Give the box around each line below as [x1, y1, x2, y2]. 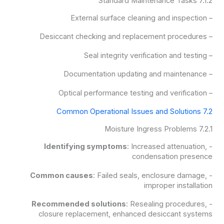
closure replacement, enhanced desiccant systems [38, 209, 213, 219]
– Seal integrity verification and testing [207, 50, 213, 60]
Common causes [30, 170, 93, 180]
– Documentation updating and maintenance [207, 69, 213, 79]
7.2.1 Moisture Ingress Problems [199, 124, 213, 134]
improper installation [144, 180, 213, 190]
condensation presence [132, 152, 213, 161]
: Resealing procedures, [126, 199, 207, 209]
